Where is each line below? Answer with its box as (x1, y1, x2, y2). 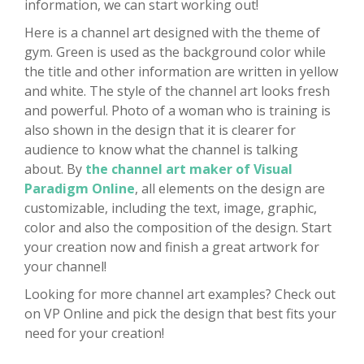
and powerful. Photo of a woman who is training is (24, 102, 331, 120)
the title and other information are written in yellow (24, 63, 338, 81)
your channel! (24, 258, 106, 276)
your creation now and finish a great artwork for (24, 238, 319, 257)
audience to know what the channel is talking (24, 141, 298, 159)
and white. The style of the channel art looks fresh (24, 82, 330, 101)
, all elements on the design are (135, 180, 325, 198)
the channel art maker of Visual (85, 160, 292, 179)
